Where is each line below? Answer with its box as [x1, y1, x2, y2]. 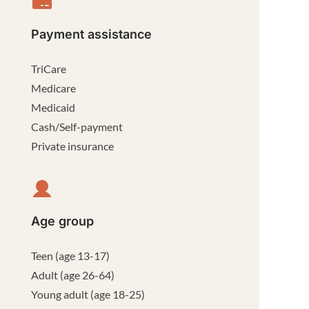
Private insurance [31, 139, 114, 152]
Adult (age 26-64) [31, 268, 115, 281]
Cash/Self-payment [31, 120, 123, 133]
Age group [31, 214, 94, 228]
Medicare [31, 81, 77, 94]
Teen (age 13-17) [31, 249, 110, 262]
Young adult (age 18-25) [31, 288, 146, 301]
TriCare [31, 62, 67, 75]
